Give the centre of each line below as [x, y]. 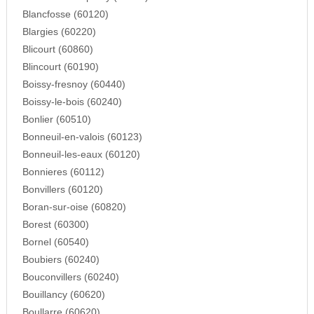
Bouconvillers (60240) [70, 277]
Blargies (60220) [59, 32]
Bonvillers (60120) [62, 189]
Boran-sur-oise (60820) [74, 207]
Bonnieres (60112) [63, 172]
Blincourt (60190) [60, 67]
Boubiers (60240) [61, 259]
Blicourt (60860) [57, 49]
